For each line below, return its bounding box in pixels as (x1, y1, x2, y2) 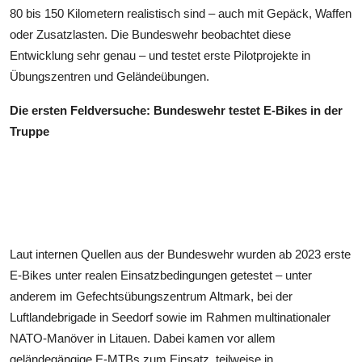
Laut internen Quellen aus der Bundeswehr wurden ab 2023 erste (10, 246, 351, 261)
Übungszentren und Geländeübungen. (10, 69, 209, 83)
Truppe (10, 124, 49, 138)
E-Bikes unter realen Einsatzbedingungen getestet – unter (10, 267, 312, 282)
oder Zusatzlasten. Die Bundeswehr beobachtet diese (10, 27, 291, 41)
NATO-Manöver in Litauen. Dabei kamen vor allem (10, 330, 276, 345)
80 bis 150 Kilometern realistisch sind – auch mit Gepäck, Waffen (10, 6, 351, 20)
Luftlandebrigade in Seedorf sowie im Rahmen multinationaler (10, 309, 330, 324)
